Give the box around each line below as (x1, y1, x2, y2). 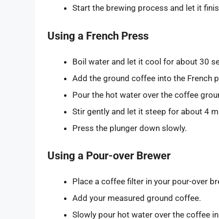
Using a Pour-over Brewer (47, 150, 171, 162)
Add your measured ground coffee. (72, 193, 201, 203)
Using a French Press (47, 29, 149, 42)
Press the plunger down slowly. (72, 123, 187, 133)
